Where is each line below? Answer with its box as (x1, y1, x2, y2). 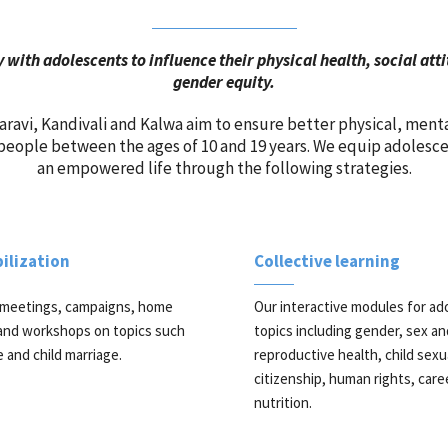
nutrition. (254, 393, 312, 412)
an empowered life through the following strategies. (36, 157, 412, 179)
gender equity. (173, 71, 275, 93)
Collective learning (254, 250, 400, 272)
